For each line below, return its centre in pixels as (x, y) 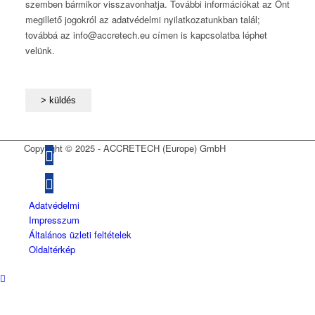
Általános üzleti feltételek (80, 235)
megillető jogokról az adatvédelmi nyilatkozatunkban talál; (142, 20)
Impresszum (54, 220)
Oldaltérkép (52, 250)
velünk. (40, 51)
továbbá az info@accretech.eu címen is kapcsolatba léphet (146, 35)
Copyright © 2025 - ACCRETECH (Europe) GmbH (124, 148)
